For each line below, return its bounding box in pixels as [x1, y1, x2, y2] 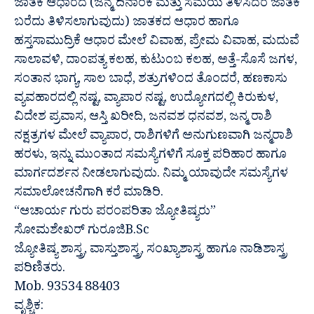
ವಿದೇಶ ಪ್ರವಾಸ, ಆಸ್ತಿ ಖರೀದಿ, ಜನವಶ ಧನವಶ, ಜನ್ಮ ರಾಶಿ [14, 108, 272, 129]
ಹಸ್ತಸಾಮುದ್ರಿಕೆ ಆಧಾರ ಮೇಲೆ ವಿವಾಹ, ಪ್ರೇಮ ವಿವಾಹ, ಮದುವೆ [14, 32, 299, 53]
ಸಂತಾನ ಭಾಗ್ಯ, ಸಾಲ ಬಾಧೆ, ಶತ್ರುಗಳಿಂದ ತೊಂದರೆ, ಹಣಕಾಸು [14, 70, 287, 91]
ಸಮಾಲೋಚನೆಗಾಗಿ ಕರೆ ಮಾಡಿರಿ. [14, 184, 163, 205]
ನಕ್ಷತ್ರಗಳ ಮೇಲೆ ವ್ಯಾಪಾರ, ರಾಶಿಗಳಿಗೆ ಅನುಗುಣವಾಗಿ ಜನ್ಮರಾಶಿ [14, 127, 293, 148]
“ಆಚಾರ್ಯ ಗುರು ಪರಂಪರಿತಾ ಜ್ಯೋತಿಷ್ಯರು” [14, 203, 216, 224]
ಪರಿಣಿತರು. [14, 259, 65, 280]
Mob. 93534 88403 [14, 278, 120, 299]
